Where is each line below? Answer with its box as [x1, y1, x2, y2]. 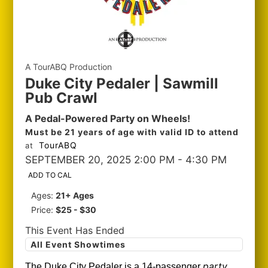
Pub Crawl [25, 89, 98, 106]
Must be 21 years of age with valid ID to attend [25, 127, 239, 137]
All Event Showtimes [31, 239, 126, 249]
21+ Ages [56, 190, 95, 200]
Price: [31, 205, 56, 215]
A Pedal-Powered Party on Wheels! [25, 112, 191, 124]
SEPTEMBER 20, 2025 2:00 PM [25, 154, 175, 166]
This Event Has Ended [25, 224, 125, 236]
